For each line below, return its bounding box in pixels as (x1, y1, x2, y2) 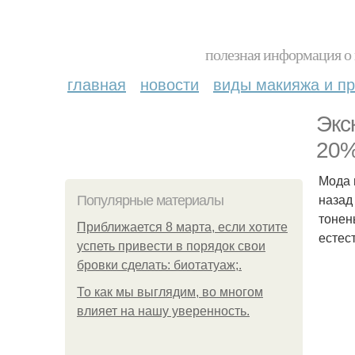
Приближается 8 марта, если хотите (77, 220, 288, 234)
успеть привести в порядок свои (77, 239, 265, 253)
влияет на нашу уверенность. (77, 304, 250, 318)
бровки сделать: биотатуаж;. (77, 258, 242, 272)
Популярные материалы (77, 193, 223, 208)
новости (140, 72, 199, 95)
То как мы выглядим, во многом (77, 285, 263, 299)
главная (67, 72, 126, 95)
